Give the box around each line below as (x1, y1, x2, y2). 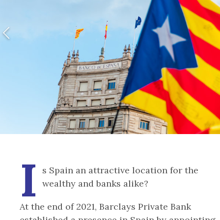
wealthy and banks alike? (42, 178, 149, 189)
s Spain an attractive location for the (42, 165, 199, 176)
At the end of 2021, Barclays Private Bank (20, 201, 191, 212)
